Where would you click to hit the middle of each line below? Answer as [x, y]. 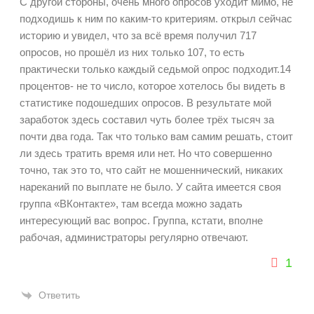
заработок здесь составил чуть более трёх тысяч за [147, 119]
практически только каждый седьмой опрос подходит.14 [155, 69]
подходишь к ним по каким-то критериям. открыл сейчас [156, 18]
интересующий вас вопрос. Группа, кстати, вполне [141, 220]
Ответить [59, 295]
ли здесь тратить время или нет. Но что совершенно [146, 153]
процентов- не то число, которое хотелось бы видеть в [152, 86]
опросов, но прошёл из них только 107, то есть [132, 52]
